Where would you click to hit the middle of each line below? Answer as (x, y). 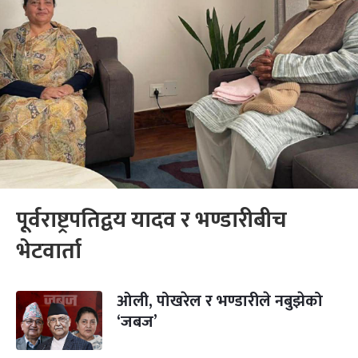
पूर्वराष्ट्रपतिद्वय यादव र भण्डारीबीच (151, 220)
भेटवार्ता (49, 251)
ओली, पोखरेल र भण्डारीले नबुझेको (220, 301)
